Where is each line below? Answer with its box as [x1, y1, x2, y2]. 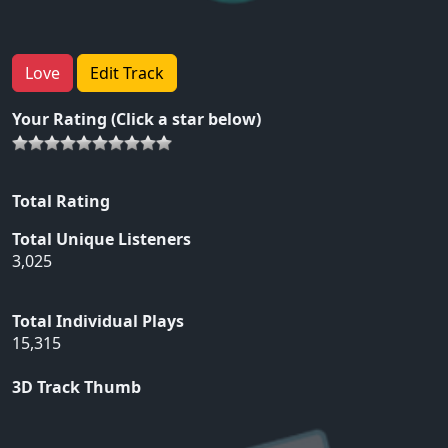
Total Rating [12, 190, 110, 213]
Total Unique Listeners [12, 228, 191, 251]
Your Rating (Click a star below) [12, 108, 261, 131]
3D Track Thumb [12, 376, 141, 399]
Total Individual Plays [12, 310, 184, 333]
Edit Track [90, 62, 164, 85]
